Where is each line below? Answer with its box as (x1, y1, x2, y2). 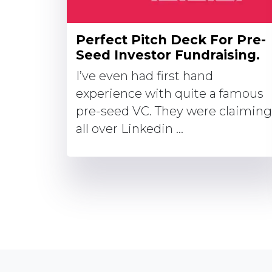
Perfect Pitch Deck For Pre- (76, 32, 266, 47)
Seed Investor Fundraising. (76, 47, 260, 63)
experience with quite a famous (76, 86, 263, 101)
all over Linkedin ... (76, 121, 183, 136)
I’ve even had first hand (76, 69, 213, 83)
